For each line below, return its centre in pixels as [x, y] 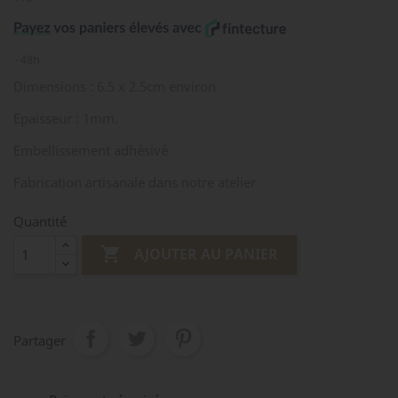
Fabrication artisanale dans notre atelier [135, 182]
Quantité [40, 221]
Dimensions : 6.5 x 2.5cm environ [115, 86]
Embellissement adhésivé [91, 150]
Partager [40, 340]
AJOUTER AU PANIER [207, 255]
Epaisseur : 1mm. [66, 118]
